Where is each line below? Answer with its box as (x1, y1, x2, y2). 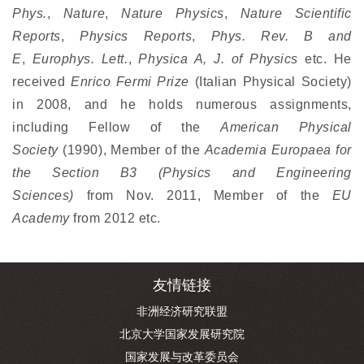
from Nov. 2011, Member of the (73, 188, 332, 203)
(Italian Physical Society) (189, 75, 352, 89)
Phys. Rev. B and (210, 29, 352, 44)
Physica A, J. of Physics (138, 52, 298, 67)
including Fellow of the (12, 120, 221, 135)
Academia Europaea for (204, 143, 352, 158)
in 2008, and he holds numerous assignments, (12, 97, 352, 112)
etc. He (297, 52, 352, 67)
